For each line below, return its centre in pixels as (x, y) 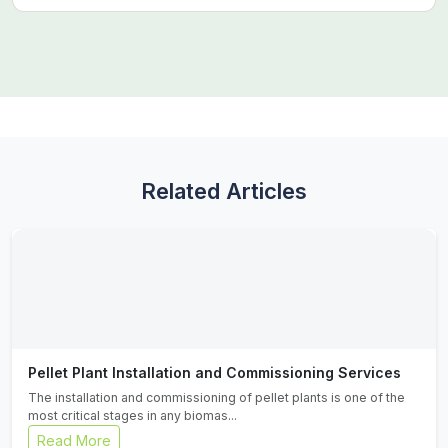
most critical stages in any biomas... (132, 415)
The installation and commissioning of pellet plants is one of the (216, 397)
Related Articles (224, 191)
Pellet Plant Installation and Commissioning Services (214, 372)
